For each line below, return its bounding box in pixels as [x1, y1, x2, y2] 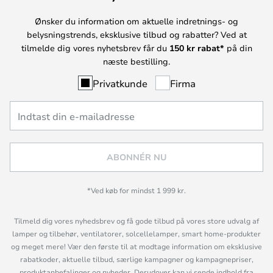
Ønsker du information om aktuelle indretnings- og [35, 15, 238, 27]
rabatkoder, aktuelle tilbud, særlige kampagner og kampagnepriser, [19, 254, 253, 264]
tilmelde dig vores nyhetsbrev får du [21, 41, 169, 54]
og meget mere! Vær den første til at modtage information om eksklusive [11, 241, 262, 252]
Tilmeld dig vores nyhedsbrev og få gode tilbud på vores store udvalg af [14, 216, 259, 226]
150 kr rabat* [169, 41, 224, 54]
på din [224, 41, 252, 54]
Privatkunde [92, 76, 147, 90]
